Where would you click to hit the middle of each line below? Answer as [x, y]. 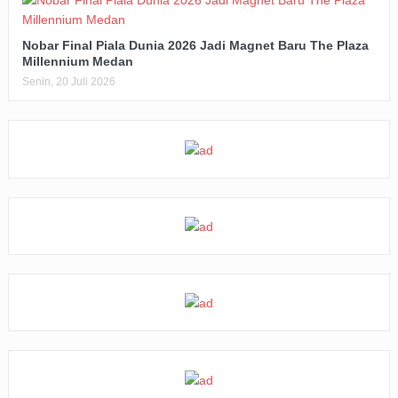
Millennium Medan [77, 62]
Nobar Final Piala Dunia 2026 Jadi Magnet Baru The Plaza [195, 46]
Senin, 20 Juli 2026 [68, 82]
